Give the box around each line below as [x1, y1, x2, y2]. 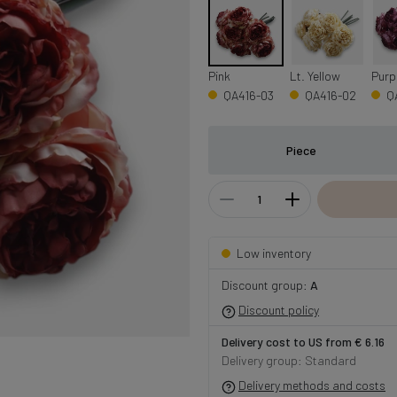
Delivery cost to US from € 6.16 [221, 334, 385, 350]
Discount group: [221, 277, 310, 293]
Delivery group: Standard [221, 353, 356, 369]
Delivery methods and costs [238, 378, 385, 393]
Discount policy [238, 302, 319, 318]
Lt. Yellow [289, 68, 340, 83]
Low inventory [236, 245, 311, 261]
